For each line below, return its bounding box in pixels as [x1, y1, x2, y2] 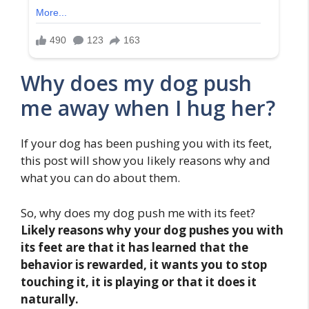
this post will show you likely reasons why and [21, 152, 270, 169]
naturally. [21, 290, 79, 307]
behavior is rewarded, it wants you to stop [21, 256, 267, 272]
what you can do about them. [21, 170, 180, 186]
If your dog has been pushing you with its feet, [21, 135, 272, 152]
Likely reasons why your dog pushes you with [21, 221, 283, 238]
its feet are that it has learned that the [21, 239, 248, 255]
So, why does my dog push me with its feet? [21, 204, 255, 221]
